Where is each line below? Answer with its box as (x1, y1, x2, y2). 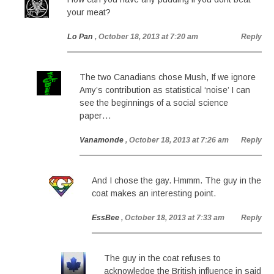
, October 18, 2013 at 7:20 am (95, 32, 198, 41)
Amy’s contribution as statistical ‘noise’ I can (80, 85, 250, 95)
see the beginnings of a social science (80, 98, 228, 108)
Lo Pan (67, 32, 93, 41)
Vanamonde (80, 136, 124, 144)
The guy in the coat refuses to (104, 253, 221, 263)
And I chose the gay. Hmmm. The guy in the (92, 176, 261, 185)
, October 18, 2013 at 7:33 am (121, 213, 224, 222)
